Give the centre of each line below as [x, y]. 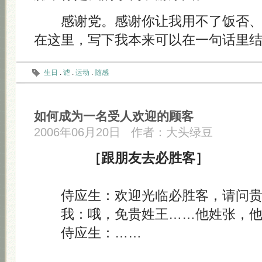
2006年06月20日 [77, 132]
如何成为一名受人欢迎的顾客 [114, 116]
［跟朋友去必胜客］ [148, 158]
